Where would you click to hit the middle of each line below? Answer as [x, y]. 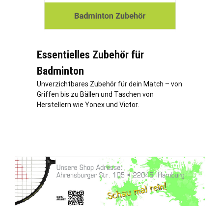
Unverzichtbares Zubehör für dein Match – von [110, 84]
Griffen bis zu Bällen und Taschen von [95, 94]
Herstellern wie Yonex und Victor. [88, 104]
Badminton [60, 71]
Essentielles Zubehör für [90, 55]
